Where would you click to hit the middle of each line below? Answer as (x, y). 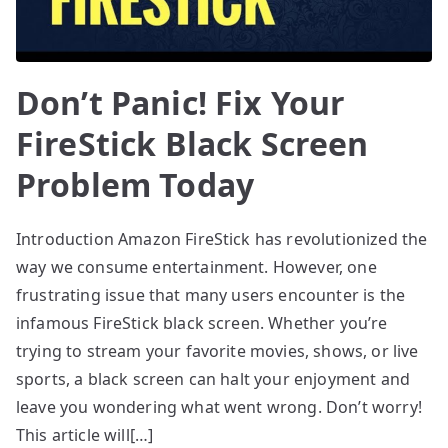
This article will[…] (85, 434)
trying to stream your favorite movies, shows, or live (217, 350)
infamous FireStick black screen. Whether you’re (202, 322)
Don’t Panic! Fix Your (181, 102)
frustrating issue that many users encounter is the (211, 294)
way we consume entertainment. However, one (196, 266)
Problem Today (135, 184)
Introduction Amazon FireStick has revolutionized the (222, 238)
